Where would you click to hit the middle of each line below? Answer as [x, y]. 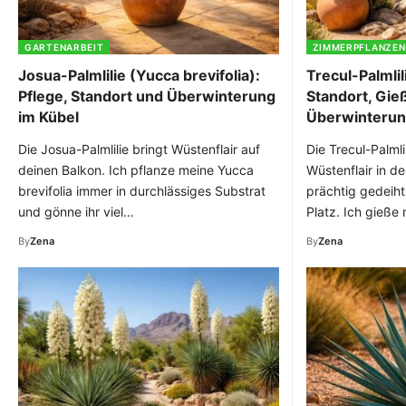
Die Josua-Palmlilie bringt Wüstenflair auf [139, 149]
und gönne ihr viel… [76, 211]
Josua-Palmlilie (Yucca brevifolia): [139, 75]
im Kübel [48, 116]
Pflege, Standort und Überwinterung [147, 96]
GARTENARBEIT [64, 47]
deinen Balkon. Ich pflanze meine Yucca [136, 169]
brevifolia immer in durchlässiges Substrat [142, 190]
